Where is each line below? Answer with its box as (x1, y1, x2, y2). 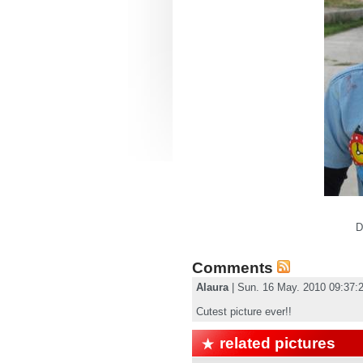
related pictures (220, 335, 335, 352)
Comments (192, 259, 277, 276)
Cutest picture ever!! (196, 305, 292, 318)
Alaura (196, 281, 228, 293)
